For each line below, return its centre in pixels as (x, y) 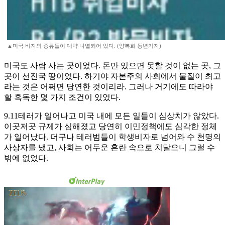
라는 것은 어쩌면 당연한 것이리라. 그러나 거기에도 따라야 (108, 87)
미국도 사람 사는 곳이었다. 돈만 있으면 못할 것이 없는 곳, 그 (113, 66)
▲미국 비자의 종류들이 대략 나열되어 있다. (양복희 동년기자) (84, 46)
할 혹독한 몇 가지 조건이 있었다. (62, 97)
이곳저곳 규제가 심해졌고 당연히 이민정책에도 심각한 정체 (110, 127)
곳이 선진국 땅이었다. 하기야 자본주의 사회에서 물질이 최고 (113, 76)
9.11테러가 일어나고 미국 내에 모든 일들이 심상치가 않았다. (111, 116)
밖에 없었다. (26, 158)
